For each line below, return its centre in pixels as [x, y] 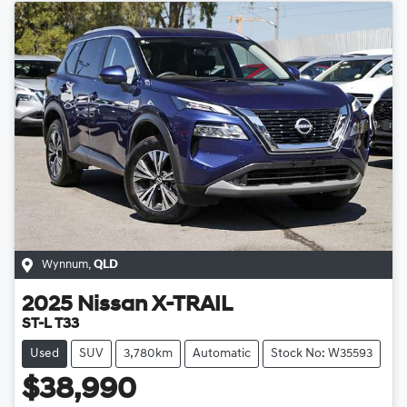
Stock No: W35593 [322, 354]
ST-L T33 [50, 325]
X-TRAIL [192, 306]
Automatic [222, 354]
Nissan [112, 306]
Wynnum [65, 265]
